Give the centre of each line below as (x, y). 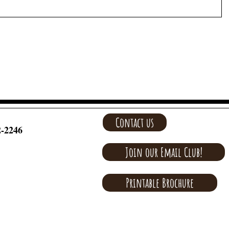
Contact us (135, 122)
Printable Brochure (160, 183)
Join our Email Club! (164, 152)
